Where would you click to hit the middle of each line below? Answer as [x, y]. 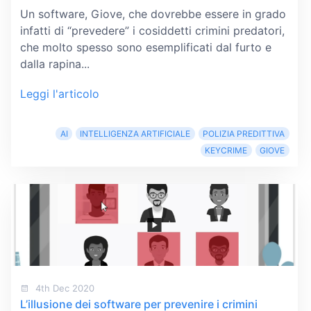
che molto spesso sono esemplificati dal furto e [145, 47]
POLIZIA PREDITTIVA [244, 134]
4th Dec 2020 [63, 288]
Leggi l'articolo [59, 94]
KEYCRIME [226, 151]
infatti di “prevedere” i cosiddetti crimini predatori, [152, 30]
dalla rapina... [54, 64]
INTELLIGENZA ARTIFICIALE [135, 134]
